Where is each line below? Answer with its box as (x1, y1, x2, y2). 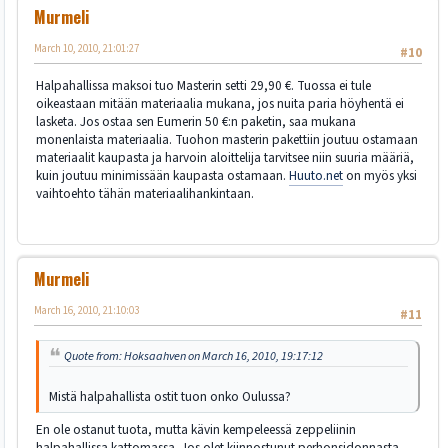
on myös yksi (343, 165, 417, 185)
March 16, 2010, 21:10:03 (34, 303, 139, 319)
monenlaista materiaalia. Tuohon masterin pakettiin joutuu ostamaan (36, 129, 418, 149)
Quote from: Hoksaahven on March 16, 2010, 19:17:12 (64, 346, 323, 365)
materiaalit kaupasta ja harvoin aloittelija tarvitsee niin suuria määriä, (36, 147, 414, 167)
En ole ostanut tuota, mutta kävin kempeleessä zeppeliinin (36, 419, 356, 439)
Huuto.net (289, 165, 343, 185)
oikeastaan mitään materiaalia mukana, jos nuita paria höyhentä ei (36, 93, 404, 113)
